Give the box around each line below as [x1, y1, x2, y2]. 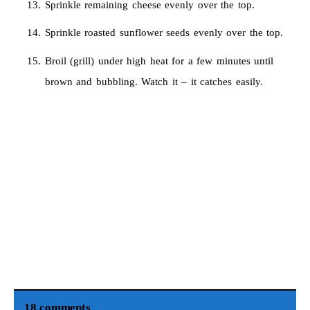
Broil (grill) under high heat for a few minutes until [44, 55, 274, 66]
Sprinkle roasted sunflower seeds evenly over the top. [44, 27, 284, 39]
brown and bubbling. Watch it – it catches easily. [44, 75, 263, 87]
